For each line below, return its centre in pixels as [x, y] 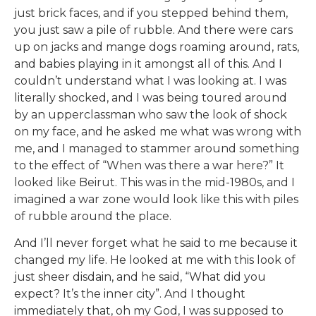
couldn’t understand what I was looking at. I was [150, 80]
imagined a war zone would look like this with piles [156, 199]
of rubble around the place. [93, 216]
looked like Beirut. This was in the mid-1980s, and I [154, 182]
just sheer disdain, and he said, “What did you [140, 277]
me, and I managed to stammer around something [157, 148]
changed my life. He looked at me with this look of [155, 260]
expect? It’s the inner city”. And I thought [130, 294]
